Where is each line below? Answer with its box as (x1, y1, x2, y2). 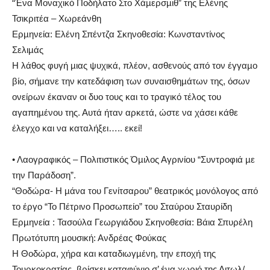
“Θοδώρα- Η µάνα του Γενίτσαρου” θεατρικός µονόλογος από (12, 185, 258, 196)
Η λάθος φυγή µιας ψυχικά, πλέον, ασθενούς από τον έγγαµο (12, 60, 257, 71)
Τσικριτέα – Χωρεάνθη (12, 13, 101, 24)
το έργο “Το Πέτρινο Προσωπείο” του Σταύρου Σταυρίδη (12, 201, 232, 212)
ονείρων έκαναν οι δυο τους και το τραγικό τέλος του (12, 91, 221, 102)
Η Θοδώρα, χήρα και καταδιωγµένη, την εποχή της (12, 248, 216, 259)
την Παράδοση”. (12, 169, 76, 180)
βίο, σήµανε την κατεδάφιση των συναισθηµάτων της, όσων (12, 75, 250, 86)
